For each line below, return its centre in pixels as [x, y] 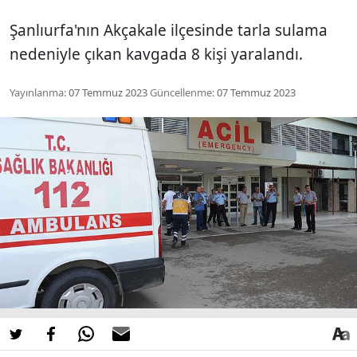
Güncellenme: [182, 92]
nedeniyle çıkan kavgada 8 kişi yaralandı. [156, 54]
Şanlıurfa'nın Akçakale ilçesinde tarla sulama [169, 30]
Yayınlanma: [38, 92]
